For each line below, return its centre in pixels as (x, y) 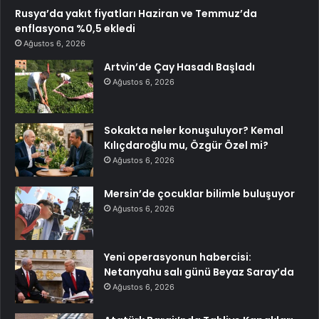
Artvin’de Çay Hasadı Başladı (179, 67)
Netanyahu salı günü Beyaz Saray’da (199, 272)
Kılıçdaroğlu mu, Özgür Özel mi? (186, 146)
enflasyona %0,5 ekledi (75, 29)
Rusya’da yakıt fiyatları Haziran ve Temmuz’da (136, 14)
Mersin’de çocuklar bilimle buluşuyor (199, 194)
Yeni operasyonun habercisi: (178, 257)
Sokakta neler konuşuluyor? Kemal (194, 131)
